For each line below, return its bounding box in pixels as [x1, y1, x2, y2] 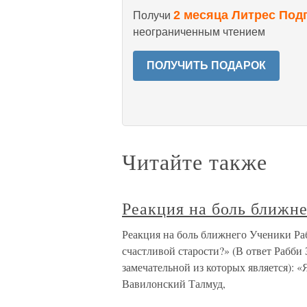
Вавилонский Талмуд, [122, 276, 225, 291]
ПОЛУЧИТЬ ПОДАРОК [147, 60, 266, 71]
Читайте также [122, 147, 267, 176]
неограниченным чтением [133, 26, 265, 38]
